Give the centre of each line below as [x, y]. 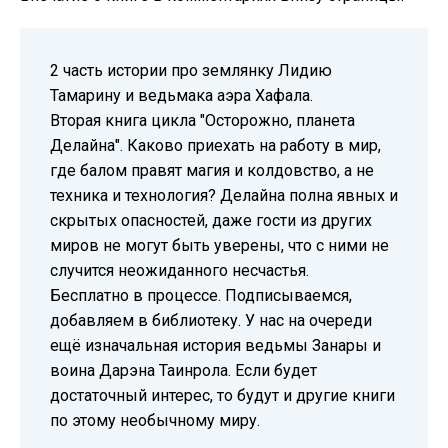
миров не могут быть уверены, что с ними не [219, 245]
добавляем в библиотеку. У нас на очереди [211, 320]
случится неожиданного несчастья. [179, 270]
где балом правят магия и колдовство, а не [212, 170]
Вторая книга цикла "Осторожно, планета [202, 120]
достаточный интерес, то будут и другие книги [222, 395]
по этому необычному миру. [155, 420]
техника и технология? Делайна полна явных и [224, 195]
